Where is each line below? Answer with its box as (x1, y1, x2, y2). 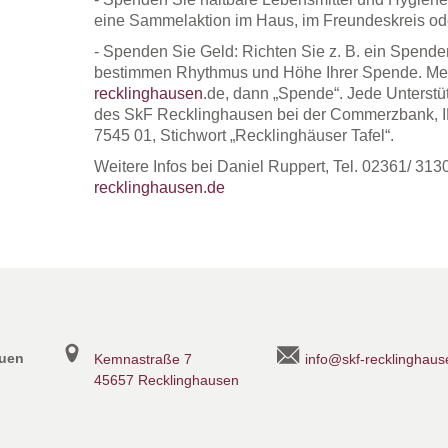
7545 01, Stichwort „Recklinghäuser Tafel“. (93, 126, 394, 144)
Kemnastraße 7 (93, 350, 192, 367)
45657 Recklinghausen (93, 371, 239, 388)
